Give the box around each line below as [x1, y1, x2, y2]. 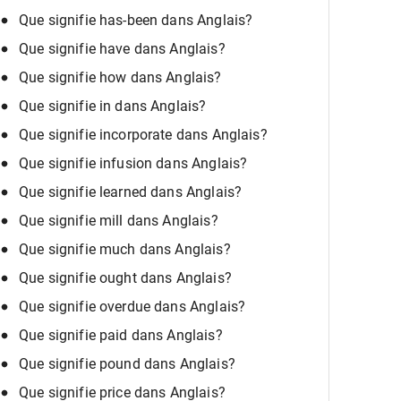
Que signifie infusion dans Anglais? [19, 155, 248, 173]
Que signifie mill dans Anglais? [19, 212, 218, 230]
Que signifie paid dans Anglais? [19, 327, 223, 345]
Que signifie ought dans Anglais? [19, 269, 232, 287]
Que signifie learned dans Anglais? [19, 183, 243, 201]
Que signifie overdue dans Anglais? [19, 298, 246, 316]
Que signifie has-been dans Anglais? [19, 12, 253, 30]
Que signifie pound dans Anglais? [19, 355, 235, 373]
